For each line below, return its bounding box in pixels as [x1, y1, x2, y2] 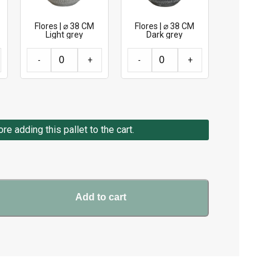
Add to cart [75, 192, 127, 203]
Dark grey [146, 30, 183, 40]
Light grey [46, 30, 84, 40]
